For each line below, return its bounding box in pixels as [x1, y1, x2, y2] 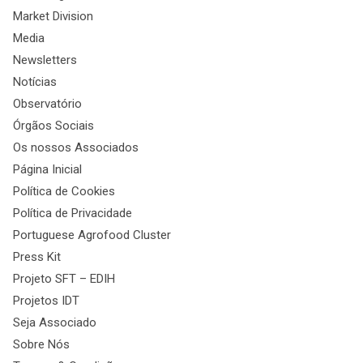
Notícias [12, 75, 57, 90]
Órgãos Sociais [12, 118, 94, 134]
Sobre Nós [12, 337, 70, 352]
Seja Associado [12, 315, 96, 331]
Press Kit [12, 250, 61, 265]
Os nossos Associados [12, 140, 139, 156]
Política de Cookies [12, 184, 115, 199]
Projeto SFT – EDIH [12, 271, 115, 287]
